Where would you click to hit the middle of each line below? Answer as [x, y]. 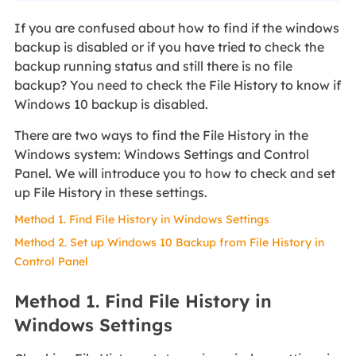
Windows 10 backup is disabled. [111, 104]
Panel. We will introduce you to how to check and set [174, 174]
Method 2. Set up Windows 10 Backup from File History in [169, 243]
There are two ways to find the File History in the [161, 135]
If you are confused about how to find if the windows [176, 28]
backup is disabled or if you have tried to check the [169, 47]
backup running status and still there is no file [153, 66]
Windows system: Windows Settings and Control [161, 155]
